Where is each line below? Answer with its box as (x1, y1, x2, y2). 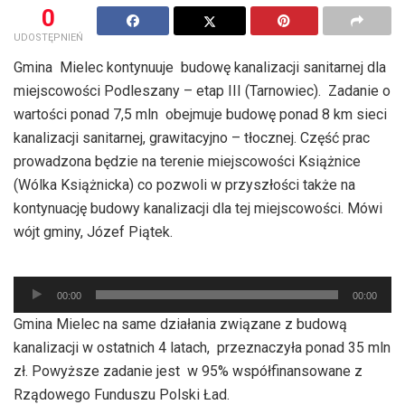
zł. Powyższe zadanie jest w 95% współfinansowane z (14, 362, 366, 380)
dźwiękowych (13, 325, 98, 343)
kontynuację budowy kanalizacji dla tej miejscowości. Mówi (14, 199, 382, 217)
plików (13, 301, 54, 319)
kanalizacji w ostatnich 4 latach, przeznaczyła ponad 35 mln (14, 338, 391, 356)
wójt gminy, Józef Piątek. (14, 222, 173, 240)
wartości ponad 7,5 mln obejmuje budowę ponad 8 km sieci (14, 105, 387, 123)
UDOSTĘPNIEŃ (14, 31, 83, 43)
